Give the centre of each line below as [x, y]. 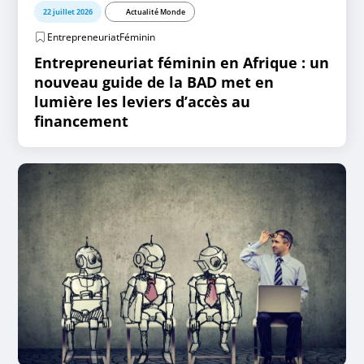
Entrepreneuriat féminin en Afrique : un [182, 63]
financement [82, 121]
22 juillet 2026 [68, 12]
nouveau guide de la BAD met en [154, 82]
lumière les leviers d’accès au [143, 102]
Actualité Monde [156, 12]
